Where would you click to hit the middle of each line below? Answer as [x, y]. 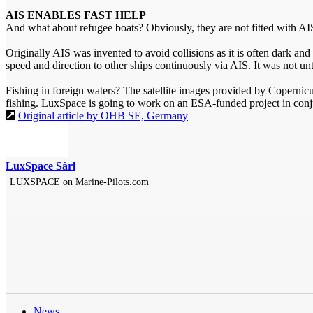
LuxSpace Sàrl [41, 166]
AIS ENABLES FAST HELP [76, 15]
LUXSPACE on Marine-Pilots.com [79, 182]
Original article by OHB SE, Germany [103, 115]
